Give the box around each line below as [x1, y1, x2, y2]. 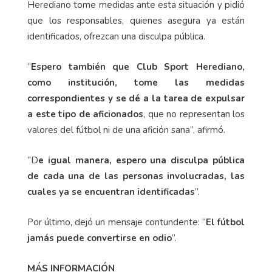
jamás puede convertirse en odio [27, 231, 172, 244]
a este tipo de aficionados [27, 107, 143, 120]
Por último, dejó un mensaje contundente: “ [27, 216, 206, 228]
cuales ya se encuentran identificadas [27, 185, 195, 198]
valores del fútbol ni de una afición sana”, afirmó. [27, 123, 225, 136]
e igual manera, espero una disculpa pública [38, 154, 245, 166]
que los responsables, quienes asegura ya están [27, 14, 245, 27]
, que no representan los [143, 107, 245, 120]
